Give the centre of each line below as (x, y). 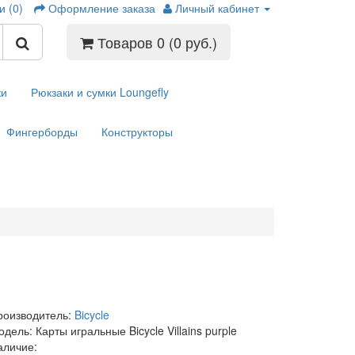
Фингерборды (42, 132)
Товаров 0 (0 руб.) (157, 42)
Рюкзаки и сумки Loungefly (100, 92)
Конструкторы (137, 132)
